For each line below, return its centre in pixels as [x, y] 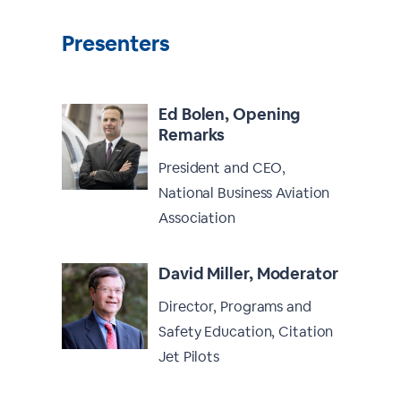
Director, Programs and [235, 307]
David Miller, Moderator [248, 273]
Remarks [192, 135]
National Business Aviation [244, 193]
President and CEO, [222, 168]
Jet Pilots [189, 357]
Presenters [116, 43]
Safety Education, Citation [246, 332]
